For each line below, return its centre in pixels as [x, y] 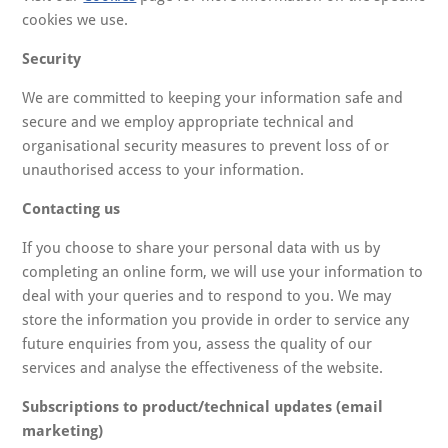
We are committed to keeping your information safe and [213, 98]
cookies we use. [75, 20]
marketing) [63, 431]
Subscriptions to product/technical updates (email [203, 407]
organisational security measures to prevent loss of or [206, 146]
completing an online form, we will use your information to [223, 272]
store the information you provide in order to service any [216, 320]
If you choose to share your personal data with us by [201, 248]
